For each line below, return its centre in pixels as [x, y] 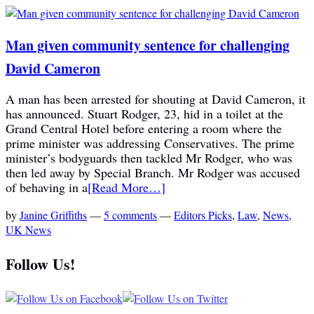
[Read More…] [127, 187]
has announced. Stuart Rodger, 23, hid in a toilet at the [144, 114]
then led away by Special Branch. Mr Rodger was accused [153, 173]
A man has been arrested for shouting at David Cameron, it [156, 99]
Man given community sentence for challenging [148, 46]
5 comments [130, 215]
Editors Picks [203, 215]
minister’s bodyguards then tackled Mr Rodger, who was [149, 158]
